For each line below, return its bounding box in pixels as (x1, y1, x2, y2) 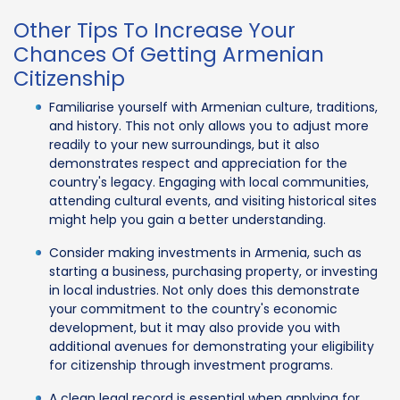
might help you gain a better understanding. (49, 210, 326, 229)
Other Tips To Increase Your (13, 15, 296, 45)
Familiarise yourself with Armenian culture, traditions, (49, 97, 378, 116)
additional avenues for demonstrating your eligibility (49, 337, 374, 355)
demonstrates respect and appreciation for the (49, 154, 347, 172)
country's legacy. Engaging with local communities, (49, 172, 369, 191)
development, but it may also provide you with (49, 318, 340, 337)
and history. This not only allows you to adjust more (49, 116, 369, 135)
